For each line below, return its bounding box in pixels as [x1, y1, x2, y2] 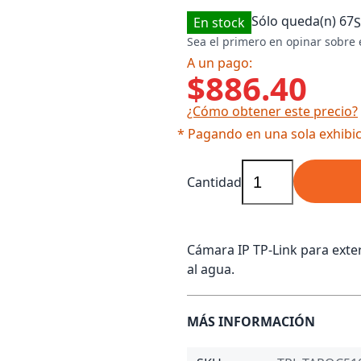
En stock [193, 14, 245, 31]
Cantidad [187, 173, 242, 191]
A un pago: [187, 54, 252, 72]
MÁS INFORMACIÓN [187, 313, 315, 330]
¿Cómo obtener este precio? [187, 102, 358, 120]
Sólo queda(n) [251, 12, 339, 30]
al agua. [187, 260, 234, 278]
